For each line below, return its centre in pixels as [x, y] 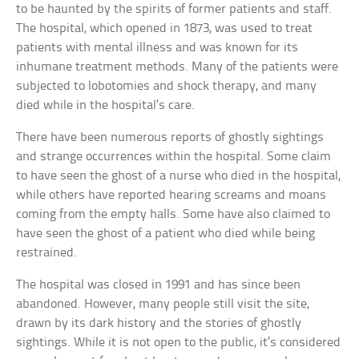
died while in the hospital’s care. [106, 105]
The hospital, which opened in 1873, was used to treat [165, 28]
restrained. [47, 252]
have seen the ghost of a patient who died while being [166, 233]
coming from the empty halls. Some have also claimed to [173, 214]
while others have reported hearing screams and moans [171, 195]
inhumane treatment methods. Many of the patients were [177, 67]
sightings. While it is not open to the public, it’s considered [179, 342]
